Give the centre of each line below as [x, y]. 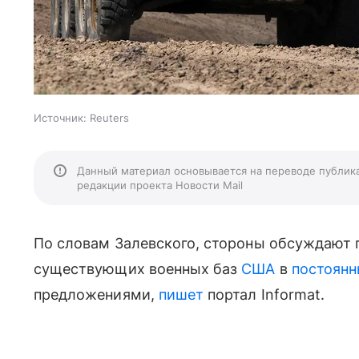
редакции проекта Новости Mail [160, 186]
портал [232, 295]
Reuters [109, 118]
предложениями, [96, 295]
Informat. [293, 295]
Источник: [60, 118]
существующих [89, 269]
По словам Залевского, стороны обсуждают [195, 244]
